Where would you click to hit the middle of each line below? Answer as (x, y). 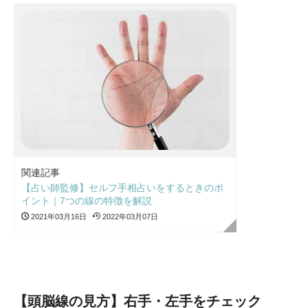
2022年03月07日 (129, 216)
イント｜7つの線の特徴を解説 (87, 200)
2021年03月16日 (58, 216)
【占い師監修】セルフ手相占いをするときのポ (122, 187)
